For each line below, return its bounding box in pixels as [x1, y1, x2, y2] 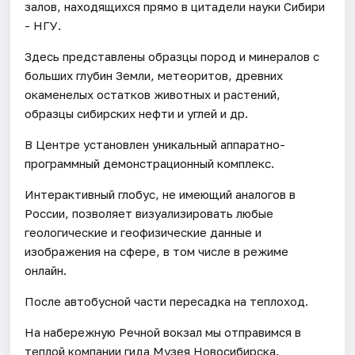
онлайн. [25, 262, 67, 277]
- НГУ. [25, 17, 62, 32]
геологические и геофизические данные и [25, 224, 262, 239]
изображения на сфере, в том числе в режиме [25, 243, 289, 258]
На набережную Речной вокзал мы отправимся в [25, 324, 302, 339]
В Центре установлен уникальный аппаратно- [25, 136, 286, 151]
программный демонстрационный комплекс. [25, 155, 275, 170]
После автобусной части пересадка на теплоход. [25, 293, 309, 308]
